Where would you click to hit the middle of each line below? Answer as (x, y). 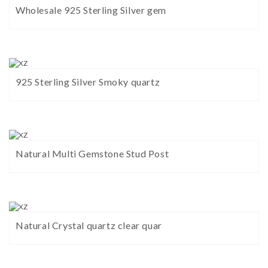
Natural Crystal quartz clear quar (89, 226)
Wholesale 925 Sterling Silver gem (91, 10)
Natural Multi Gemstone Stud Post (92, 154)
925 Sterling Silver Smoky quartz (88, 82)
